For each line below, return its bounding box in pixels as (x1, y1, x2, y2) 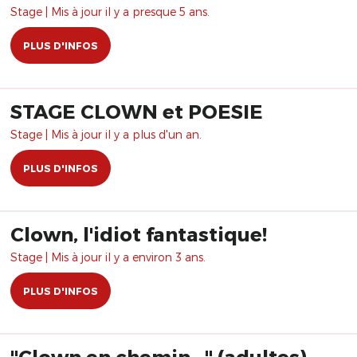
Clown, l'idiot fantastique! (10, 222, 267, 245)
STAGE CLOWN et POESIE (10, 100, 263, 123)
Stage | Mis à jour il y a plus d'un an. (10, 127, 202, 141)
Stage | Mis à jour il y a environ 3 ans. (10, 250, 206, 264)
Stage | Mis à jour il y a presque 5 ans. (10, 5, 210, 18)
